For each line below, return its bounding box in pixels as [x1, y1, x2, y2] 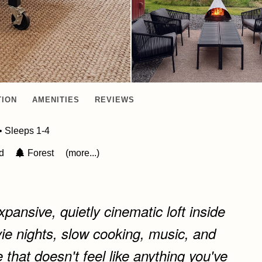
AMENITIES [32, 95, 80, 104]
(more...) [65, 147, 99, 158]
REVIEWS [95, 95, 135, 104]
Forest [25, 147, 56, 158]
